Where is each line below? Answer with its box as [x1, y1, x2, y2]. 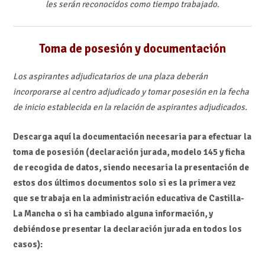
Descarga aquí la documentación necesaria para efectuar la [12, 131, 251, 143]
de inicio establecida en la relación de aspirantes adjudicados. [12, 101, 247, 112]
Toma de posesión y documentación [38, 41, 226, 56]
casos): [12, 239, 43, 250]
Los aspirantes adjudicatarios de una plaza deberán [12, 70, 208, 82]
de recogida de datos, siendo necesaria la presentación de [12, 162, 249, 173]
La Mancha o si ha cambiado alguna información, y [12, 208, 213, 219]
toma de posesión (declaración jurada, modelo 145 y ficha [12, 147, 245, 158]
